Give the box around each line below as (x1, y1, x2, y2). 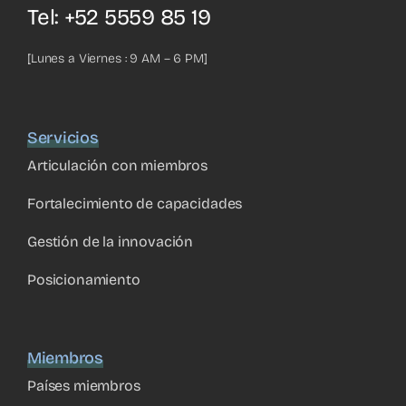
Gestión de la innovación (27, 232, 194, 250)
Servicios (27, 127, 99, 148)
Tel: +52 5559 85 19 (27, 4, 211, 30)
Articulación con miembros (27, 156, 208, 174)
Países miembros (27, 376, 140, 394)
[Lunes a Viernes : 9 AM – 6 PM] (27, 50, 208, 66)
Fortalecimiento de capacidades (27, 194, 243, 212)
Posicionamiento (27, 270, 140, 288)
